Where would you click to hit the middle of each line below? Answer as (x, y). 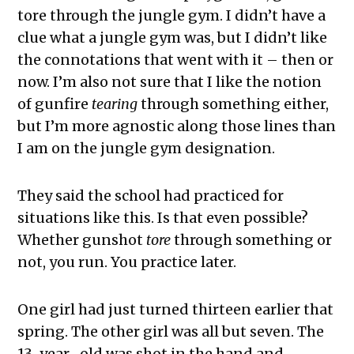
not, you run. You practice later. (127, 262)
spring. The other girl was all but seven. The (171, 332)
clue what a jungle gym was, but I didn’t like (173, 38)
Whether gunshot (82, 240)
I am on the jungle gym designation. (147, 149)
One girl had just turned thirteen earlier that (176, 310)
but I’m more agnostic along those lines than (177, 126)
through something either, (233, 104)
